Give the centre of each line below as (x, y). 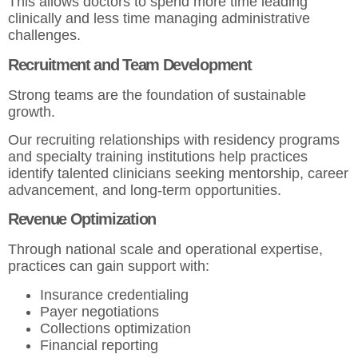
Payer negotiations (101, 311)
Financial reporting (101, 345)
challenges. (44, 36)
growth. (32, 111)
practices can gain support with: (109, 267)
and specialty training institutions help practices (158, 157)
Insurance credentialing (116, 294)
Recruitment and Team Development (130, 64)
